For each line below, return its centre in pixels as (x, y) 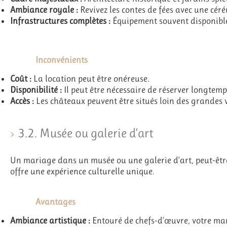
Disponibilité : (36, 90)
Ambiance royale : (44, 9)
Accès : (22, 101)
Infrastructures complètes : (60, 21)
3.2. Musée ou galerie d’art (86, 133)
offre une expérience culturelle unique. (82, 171)
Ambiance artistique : (50, 221)
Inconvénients (62, 60)
